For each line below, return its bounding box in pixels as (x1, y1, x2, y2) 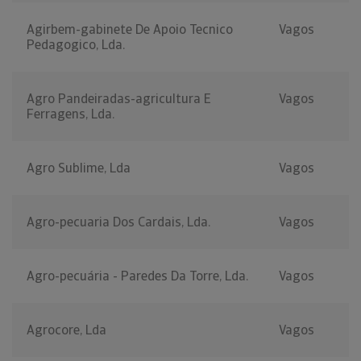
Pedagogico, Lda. (27, 36, 125, 54)
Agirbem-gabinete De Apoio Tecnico (27, 21, 233, 39)
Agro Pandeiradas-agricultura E (27, 90, 211, 108)
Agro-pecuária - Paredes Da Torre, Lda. (27, 268, 248, 285)
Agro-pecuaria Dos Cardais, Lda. (27, 214, 210, 231)
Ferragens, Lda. (27, 106, 114, 123)
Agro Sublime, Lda (27, 160, 131, 177)
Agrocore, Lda (27, 322, 106, 339)
